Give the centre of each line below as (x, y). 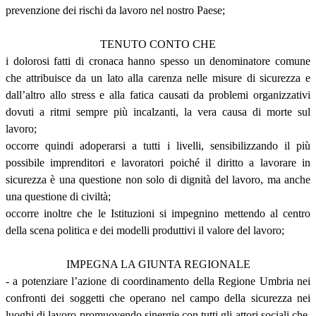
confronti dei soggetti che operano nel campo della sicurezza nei (158, 298)
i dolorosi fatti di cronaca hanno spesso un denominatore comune (158, 61)
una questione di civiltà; (58, 196)
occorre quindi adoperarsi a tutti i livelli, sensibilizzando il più (158, 145)
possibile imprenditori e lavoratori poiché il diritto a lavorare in (158, 162)
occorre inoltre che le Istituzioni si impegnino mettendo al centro (158, 213)
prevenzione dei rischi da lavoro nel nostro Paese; (115, 10)
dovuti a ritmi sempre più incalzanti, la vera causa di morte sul (158, 111)
